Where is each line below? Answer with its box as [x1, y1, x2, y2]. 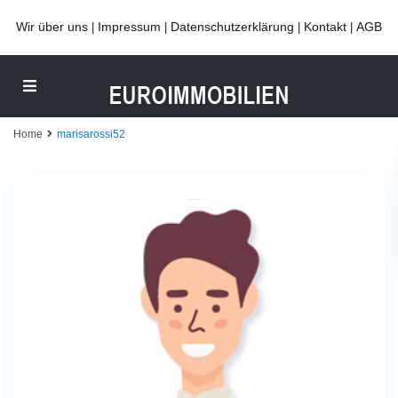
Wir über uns [16, 20, 88, 34]
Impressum [98, 20, 161, 34]
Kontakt [304, 20, 346, 34]
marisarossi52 [57, 128, 125, 140]
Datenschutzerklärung [171, 20, 294, 34]
